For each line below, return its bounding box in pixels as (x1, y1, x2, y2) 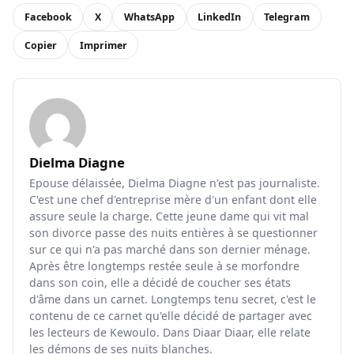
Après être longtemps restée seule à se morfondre (29, 258, 299, 274)
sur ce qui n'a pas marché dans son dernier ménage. (29, 242, 311, 258)
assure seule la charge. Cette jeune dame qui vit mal (29, 209, 309, 224)
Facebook (24, 10, 72, 24)
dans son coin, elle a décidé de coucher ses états (29, 275, 291, 291)
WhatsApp (123, 10, 175, 24)
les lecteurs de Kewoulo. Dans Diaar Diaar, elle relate (29, 325, 311, 341)
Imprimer (79, 38, 127, 52)
